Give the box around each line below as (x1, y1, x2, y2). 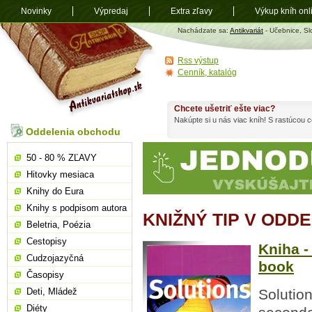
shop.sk (157, 31, 182, 38)
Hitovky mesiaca (26, 169, 94, 180)
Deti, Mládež (26, 286, 77, 297)
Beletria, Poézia (26, 219, 91, 230)
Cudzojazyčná (26, 253, 84, 263)
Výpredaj (94, 6, 128, 16)
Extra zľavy (171, 6, 212, 16)
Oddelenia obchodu (26, 126, 120, 137)
